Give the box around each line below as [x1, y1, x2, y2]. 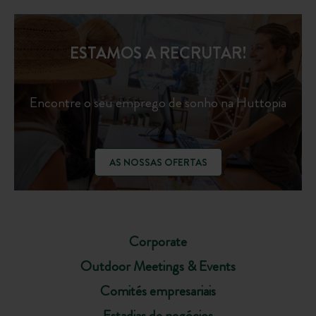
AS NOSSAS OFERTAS [109, 155, 207, 170]
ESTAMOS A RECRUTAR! [69, 42, 247, 66]
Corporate [129, 231, 187, 253]
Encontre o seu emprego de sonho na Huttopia [30, 92, 286, 113]
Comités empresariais [100, 281, 216, 302]
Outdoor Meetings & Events [80, 256, 236, 277]
